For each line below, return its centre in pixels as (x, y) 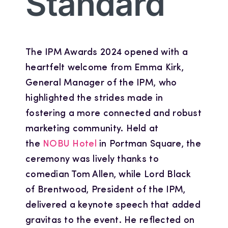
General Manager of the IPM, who (101, 83)
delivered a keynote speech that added (113, 205)
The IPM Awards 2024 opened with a (106, 52)
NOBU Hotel (70, 144)
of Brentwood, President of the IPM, (105, 190)
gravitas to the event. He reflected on (110, 220)
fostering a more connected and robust (113, 113)
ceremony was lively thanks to (92, 159)
